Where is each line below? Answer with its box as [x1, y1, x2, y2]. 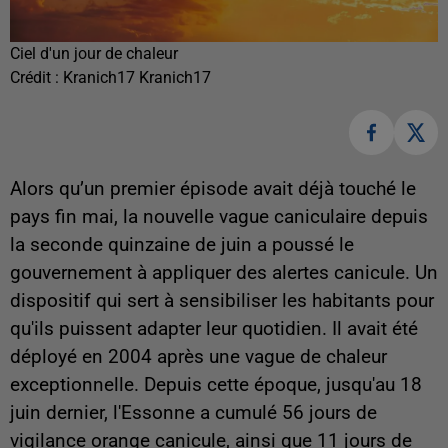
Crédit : [10, 68, 63, 88]
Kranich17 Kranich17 [63, 68, 211, 88]
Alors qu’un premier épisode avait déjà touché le [10, 177, 416, 200]
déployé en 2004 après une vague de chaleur [10, 345, 387, 368]
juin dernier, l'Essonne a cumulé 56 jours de [10, 401, 377, 424]
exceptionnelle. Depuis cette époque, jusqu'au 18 [10, 373, 422, 396]
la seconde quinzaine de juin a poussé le [10, 233, 354, 256]
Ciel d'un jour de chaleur [10, 44, 178, 64]
